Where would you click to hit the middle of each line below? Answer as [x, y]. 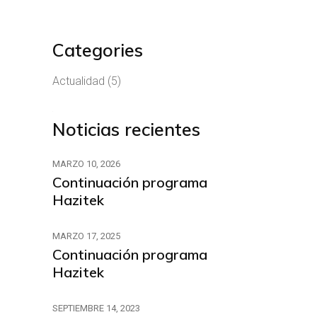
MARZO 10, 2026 [86, 164]
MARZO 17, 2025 [86, 236]
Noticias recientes [126, 129]
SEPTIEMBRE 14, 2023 [96, 308]
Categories [97, 50]
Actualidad [78, 81]
